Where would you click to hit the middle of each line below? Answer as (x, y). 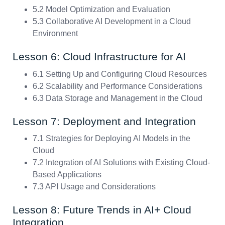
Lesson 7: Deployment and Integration (104, 121)
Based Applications (67, 175)
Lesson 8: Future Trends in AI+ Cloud (102, 210)
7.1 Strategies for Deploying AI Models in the (111, 139)
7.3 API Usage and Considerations (94, 187)
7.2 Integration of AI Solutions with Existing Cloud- (121, 163)
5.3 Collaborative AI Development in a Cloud (112, 22)
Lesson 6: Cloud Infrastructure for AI (99, 57)
